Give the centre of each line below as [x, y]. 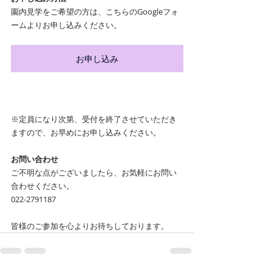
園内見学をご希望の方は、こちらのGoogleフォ [95, 12]
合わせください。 [42, 186]
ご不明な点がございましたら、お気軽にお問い [94, 172]
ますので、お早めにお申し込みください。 [86, 132]
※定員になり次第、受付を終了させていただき [94, 119]
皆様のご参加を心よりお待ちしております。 [90, 226]
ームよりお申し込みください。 [66, 25]
